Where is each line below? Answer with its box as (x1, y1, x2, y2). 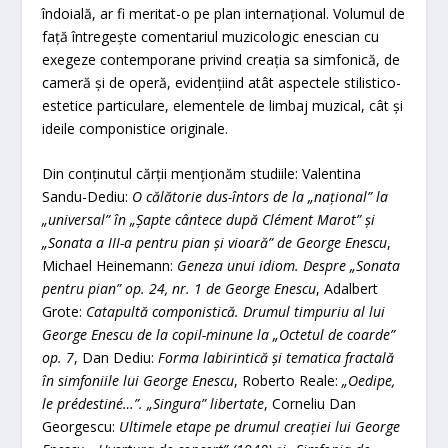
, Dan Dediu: (74, 348, 159, 368)
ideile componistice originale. (42, 118, 269, 138)
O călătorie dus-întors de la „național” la (132, 187, 389, 207)
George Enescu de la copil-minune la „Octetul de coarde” (42, 325, 396, 345)
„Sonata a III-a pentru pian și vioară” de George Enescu (42, 233, 388, 253)
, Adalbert (316, 279, 379, 299)
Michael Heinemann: (42, 256, 178, 276)
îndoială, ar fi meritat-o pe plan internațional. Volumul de (42, 3, 406, 23)
